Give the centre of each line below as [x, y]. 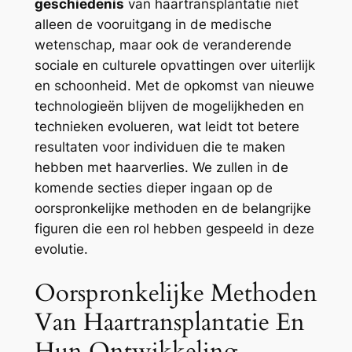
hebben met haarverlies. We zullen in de [161, 167]
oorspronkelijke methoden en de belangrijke [172, 208]
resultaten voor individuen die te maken [159, 147]
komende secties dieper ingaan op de [153, 187]
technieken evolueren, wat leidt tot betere [167, 126]
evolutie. [61, 249]
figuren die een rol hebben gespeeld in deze [174, 228]
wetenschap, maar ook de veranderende [163, 44]
